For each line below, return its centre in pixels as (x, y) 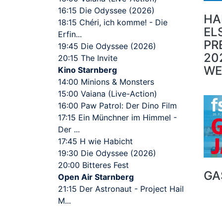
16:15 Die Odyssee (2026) (106, 11)
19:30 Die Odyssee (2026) (107, 153)
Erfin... (70, 34)
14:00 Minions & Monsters (106, 82)
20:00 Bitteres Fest (93, 165)
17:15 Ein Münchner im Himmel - (117, 118)
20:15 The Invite (88, 58)
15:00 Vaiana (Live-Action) (108, 94)
